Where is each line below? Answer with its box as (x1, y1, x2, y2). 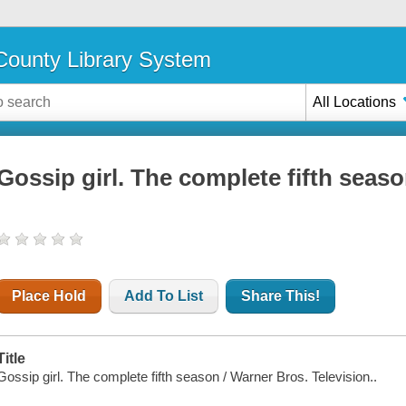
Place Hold (12, 288, 87, 304)
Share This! (241, 288, 321, 304)
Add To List (124, 288, 204, 304)
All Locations (313, 93, 397, 110)
